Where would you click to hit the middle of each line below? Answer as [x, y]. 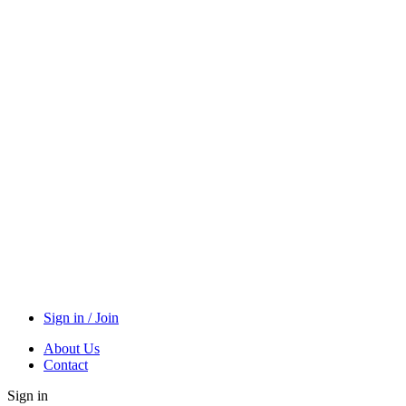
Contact [66, 365]
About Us [72, 348]
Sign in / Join [81, 318]
